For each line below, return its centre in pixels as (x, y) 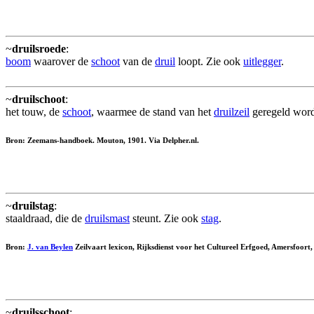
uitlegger (262, 62)
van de (137, 62)
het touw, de (34, 112)
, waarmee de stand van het (152, 112)
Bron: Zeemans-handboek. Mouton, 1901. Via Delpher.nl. (102, 141)
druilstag (33, 206)
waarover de (61, 62)
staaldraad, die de (45, 219)
